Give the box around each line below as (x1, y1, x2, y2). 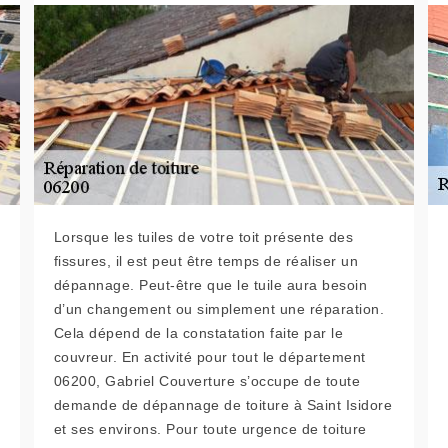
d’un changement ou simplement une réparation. (53, 301, 385, 318)
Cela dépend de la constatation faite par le (53, 325, 344, 342)
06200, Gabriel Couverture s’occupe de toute (53, 373, 361, 390)
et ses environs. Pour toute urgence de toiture (53, 421, 367, 438)
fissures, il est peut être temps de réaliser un (53, 253, 359, 270)
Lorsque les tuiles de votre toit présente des (53, 229, 354, 246)
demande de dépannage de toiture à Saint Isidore (53, 397, 393, 414)
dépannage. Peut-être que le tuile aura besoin (53, 277, 368, 294)
